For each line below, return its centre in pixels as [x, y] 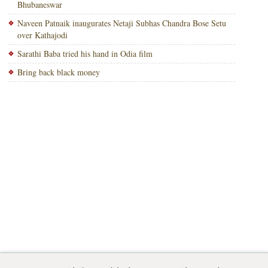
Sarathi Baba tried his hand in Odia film [85, 54]
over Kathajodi [42, 35]
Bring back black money [58, 72]
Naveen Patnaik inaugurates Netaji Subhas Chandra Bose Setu [121, 23]
